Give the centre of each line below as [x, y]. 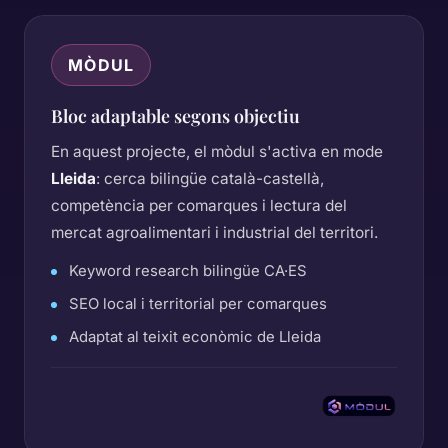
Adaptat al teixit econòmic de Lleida [195, 337]
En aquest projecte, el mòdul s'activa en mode [217, 151]
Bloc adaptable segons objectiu [175, 115]
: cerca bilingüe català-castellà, [210, 178]
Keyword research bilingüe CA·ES [188, 271]
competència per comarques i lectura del [199, 205]
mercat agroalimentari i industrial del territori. [214, 232]
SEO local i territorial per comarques [198, 304]
